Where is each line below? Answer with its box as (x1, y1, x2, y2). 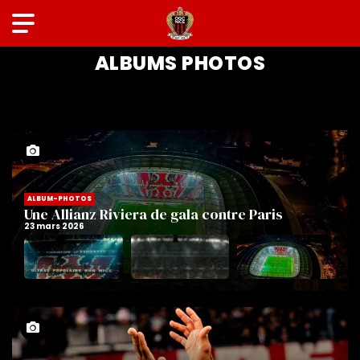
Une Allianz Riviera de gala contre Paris (24, 204, 283, 224)
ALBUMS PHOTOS (94, 50, 266, 76)
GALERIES (156, 27, 204, 41)
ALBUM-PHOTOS (27, 194, 92, 203)
